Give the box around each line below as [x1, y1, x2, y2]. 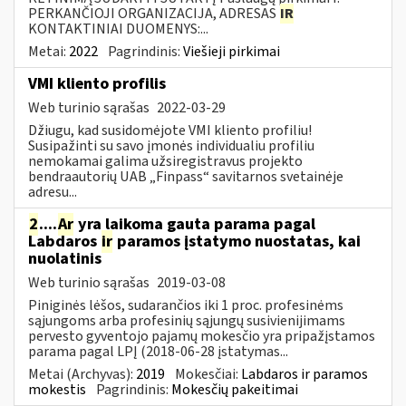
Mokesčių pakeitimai [171, 379, 298, 400]
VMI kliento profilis [28, 72, 166, 95]
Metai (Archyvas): [28, 363, 136, 384]
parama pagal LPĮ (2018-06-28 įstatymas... [28, 341, 288, 362]
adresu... [28, 181, 77, 202]
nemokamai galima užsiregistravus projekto [28, 150, 303, 171]
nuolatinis [28, 246, 101, 270]
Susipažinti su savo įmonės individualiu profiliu [28, 135, 314, 156]
